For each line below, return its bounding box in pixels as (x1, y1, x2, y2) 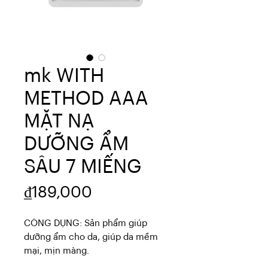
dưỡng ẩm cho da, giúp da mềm (24, 233, 158, 242)
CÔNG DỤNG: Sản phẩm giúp (24, 219, 147, 228)
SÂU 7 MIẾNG (24, 157, 142, 176)
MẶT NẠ (24, 112, 95, 131)
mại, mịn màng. (24, 246, 89, 255)
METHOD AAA (24, 89, 148, 108)
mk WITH (24, 66, 104, 86)
